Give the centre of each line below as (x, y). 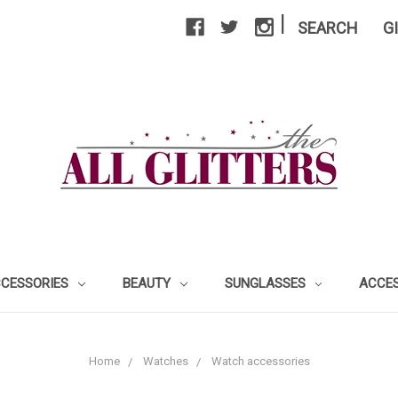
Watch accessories (260, 361)
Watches (165, 361)
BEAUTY (148, 283)
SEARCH (328, 28)
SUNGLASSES (267, 283)
